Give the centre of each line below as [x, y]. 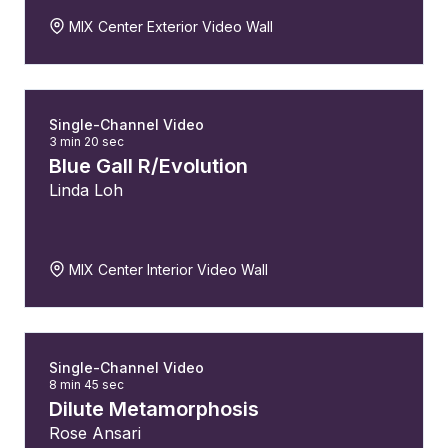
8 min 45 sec [86, 384]
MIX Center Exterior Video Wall [169, 26]
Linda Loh [86, 190]
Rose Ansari [95, 433]
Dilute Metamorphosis [154, 409]
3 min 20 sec [86, 141]
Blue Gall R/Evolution [148, 166]
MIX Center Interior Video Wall [166, 269]
